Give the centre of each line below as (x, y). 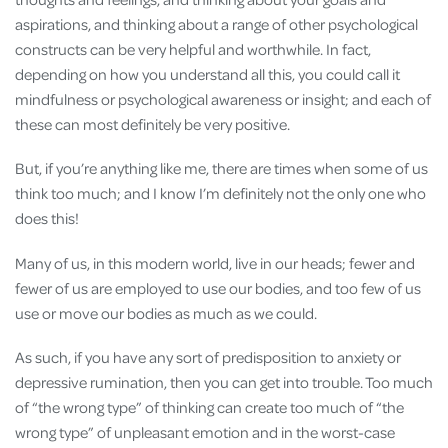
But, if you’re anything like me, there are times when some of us (221, 168)
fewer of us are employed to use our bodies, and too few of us (218, 287)
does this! (48, 218)
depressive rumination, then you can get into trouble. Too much (224, 381)
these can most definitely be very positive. (154, 124)
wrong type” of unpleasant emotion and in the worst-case (205, 431)
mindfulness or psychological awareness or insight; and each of (223, 99)
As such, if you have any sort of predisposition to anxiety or (208, 356)
